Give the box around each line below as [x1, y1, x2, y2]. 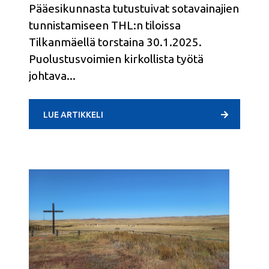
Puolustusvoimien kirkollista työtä [29, 52, 204, 65]
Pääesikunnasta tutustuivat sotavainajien [29, 1, 239, 15]
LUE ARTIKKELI [43, 109, 103, 119]
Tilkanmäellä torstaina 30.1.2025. [29, 35, 202, 49]
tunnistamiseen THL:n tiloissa [29, 18, 181, 32]
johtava [29, 68, 67, 82]
